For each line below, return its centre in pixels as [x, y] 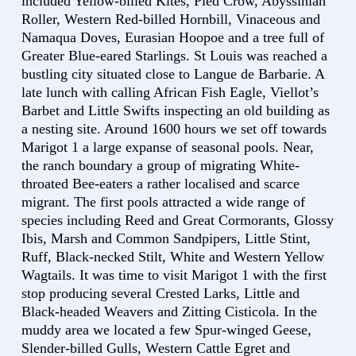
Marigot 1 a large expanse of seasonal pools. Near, [168, 147]
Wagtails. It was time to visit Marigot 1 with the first [174, 275]
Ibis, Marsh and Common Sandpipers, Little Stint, [166, 239]
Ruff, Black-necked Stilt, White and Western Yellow [173, 257]
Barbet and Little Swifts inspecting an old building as [176, 111]
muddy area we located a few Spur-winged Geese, [166, 330]
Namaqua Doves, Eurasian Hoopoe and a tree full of [173, 38]
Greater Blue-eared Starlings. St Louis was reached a [174, 56]
